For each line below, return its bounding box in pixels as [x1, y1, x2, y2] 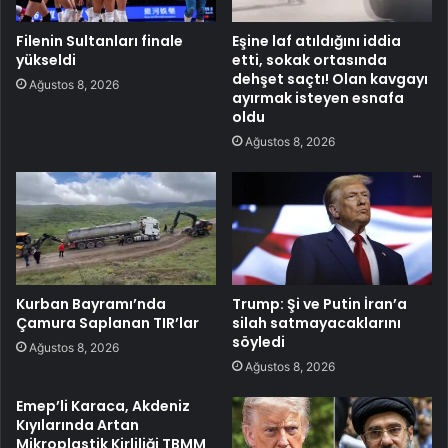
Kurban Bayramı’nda [16, 293, 166, 314]
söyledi [232, 331, 285, 352]
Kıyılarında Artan [16, 414, 139, 435]
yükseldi [16, 49, 76, 70]
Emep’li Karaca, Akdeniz [16, 395, 190, 416]
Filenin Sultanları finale [16, 30, 183, 51]
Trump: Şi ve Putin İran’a [232, 293, 407, 314]
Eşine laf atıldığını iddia [232, 30, 401, 51]
